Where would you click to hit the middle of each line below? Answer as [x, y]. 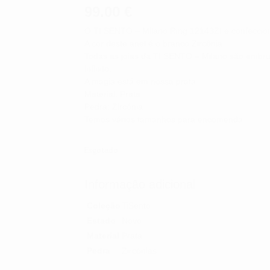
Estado [102, 220]
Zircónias [140, 250]
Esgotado [102, 150]
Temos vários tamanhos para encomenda [164, 119]
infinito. [98, 68]
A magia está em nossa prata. [142, 81]
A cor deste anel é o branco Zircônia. [156, 43]
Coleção [104, 205]
